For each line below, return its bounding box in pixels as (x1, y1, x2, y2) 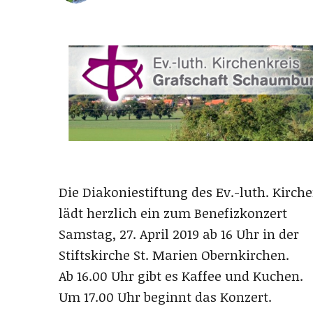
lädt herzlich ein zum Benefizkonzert (59, 204, 287, 223)
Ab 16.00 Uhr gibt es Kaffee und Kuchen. (59, 267, 303, 286)
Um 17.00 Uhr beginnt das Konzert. (59, 288, 272, 307)
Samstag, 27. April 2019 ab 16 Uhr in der (59, 225, 299, 244)
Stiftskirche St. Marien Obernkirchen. (59, 246, 289, 265)
